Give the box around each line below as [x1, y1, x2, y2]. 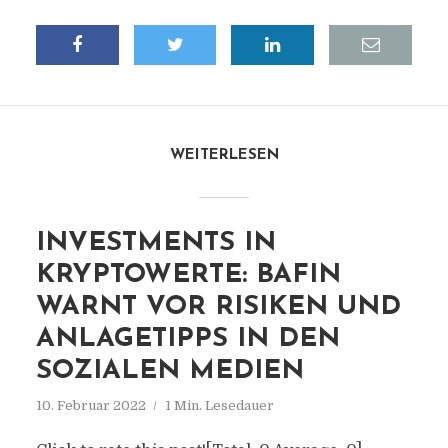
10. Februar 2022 [35, 398, 146, 413]
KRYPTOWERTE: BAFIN [35, 262, 341, 289]
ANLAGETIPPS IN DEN [35, 326, 340, 353]
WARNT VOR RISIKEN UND [35, 294, 401, 321]
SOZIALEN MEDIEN [35, 358, 304, 385]
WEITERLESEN [169, 148, 279, 163]
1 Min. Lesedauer [164, 398, 274, 413]
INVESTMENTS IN [35, 230, 276, 257]
